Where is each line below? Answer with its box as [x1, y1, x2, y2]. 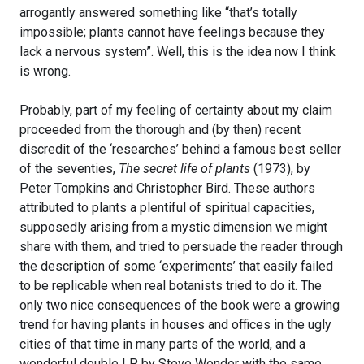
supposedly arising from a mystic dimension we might [19, 219, 327, 236]
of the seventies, [19, 161, 119, 177]
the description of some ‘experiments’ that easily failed [19, 258, 333, 275]
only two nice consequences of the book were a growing [19, 297, 340, 314]
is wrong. [19, 63, 71, 80]
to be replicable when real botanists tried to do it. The [19, 278, 322, 294]
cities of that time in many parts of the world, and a [19, 336, 305, 353]
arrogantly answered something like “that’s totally [19, 5, 297, 21]
